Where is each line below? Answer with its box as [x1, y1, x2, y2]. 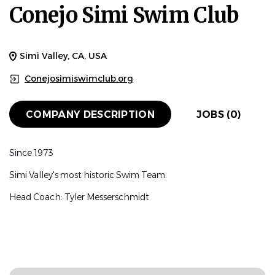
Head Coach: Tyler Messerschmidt [9, 192, 151, 203]
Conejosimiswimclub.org [25, 73, 133, 84]
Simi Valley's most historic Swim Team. [9, 169, 169, 180]
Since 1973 [9, 147, 53, 158]
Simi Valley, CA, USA [20, 50, 107, 61]
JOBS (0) [196, 108, 241, 120]
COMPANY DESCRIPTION [26, 108, 155, 120]
